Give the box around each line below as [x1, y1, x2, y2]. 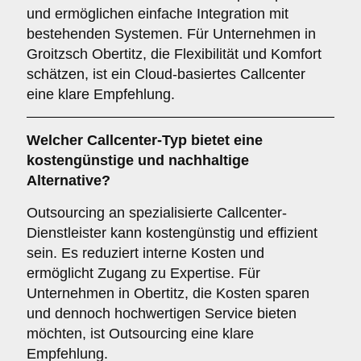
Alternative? [27, 172, 110, 189]
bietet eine [187, 132, 263, 148]
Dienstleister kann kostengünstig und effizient [27, 225, 317, 241]
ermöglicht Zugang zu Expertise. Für [27, 265, 260, 281]
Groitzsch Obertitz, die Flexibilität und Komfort [27, 46, 322, 62]
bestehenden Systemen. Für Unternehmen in [27, 26, 316, 42]
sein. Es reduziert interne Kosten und [27, 245, 264, 261]
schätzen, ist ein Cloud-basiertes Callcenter [27, 66, 305, 82]
